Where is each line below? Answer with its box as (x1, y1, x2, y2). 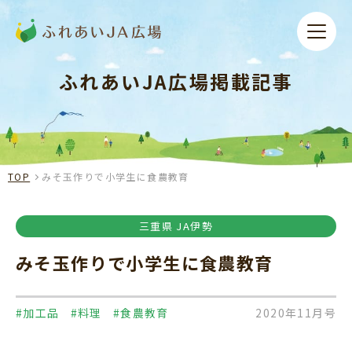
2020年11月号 (255, 305, 336, 321)
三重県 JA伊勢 (138, 218, 214, 233)
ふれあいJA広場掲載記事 (59, 68, 293, 95)
